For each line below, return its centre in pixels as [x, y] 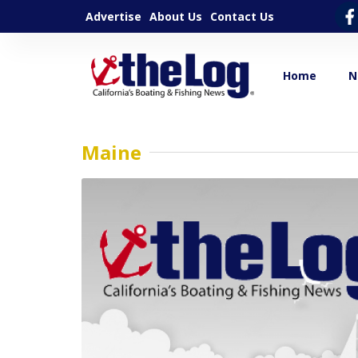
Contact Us [242, 16]
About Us [176, 16]
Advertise [113, 16]
